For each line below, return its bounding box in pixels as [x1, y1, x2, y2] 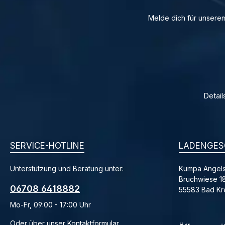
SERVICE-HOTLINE [10, 141, 84, 151]
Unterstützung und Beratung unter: [10, 164, 124, 173]
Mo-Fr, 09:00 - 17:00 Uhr [10, 200, 91, 209]
